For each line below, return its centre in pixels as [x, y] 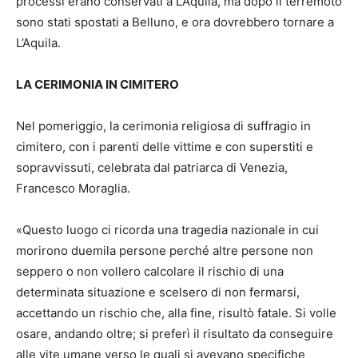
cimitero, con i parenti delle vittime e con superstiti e [165, 147]
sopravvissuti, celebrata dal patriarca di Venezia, [152, 168]
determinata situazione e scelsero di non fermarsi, [158, 292]
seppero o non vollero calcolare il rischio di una [150, 272]
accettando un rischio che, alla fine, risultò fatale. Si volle [176, 313]
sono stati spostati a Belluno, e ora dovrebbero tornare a [175, 22]
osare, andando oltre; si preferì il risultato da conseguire [175, 334]
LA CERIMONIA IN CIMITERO [97, 85]
